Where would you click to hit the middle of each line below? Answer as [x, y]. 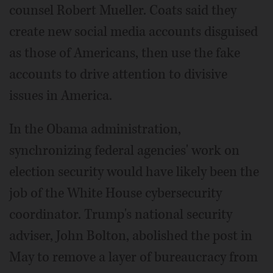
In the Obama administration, [95, 129]
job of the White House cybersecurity [115, 193]
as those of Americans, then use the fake [125, 53]
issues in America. [61, 96]
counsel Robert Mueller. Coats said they [123, 11]
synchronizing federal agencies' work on [124, 151]
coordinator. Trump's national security [121, 215]
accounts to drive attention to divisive [118, 75]
